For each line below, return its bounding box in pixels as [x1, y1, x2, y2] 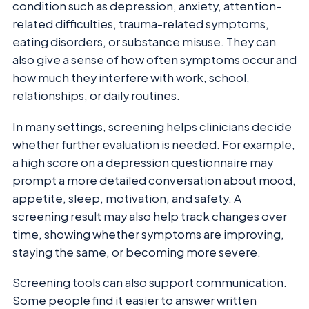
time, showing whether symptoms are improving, [12, 226, 284, 241]
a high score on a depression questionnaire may [12, 154, 273, 170]
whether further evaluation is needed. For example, [12, 137, 295, 152]
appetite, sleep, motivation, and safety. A [12, 190, 241, 206]
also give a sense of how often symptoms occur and [12, 52, 297, 68]
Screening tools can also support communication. [12, 275, 287, 290]
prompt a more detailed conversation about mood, [12, 172, 296, 188]
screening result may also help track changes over [12, 208, 287, 223]
